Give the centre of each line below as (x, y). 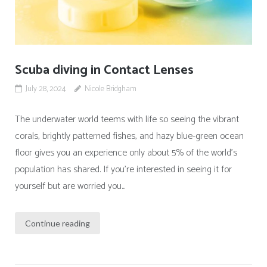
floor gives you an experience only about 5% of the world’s (126, 153)
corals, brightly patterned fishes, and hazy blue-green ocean (129, 136)
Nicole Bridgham (110, 89)
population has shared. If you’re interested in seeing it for (123, 170)
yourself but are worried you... (70, 187)
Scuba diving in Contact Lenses (104, 71)
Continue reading (57, 223)
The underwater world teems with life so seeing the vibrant (127, 120)
